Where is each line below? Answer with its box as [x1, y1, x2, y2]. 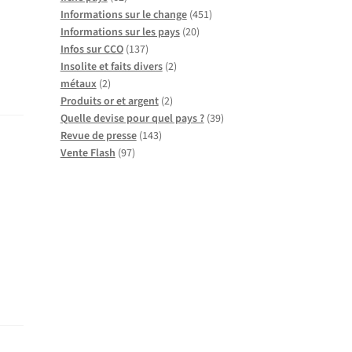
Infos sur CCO [60, 41, 123, 57]
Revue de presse [60, 127, 137, 144]
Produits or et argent [60, 93, 159, 109]
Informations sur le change [60, 6, 187, 23]
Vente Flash [60, 145, 115, 161]
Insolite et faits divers [60, 58, 163, 75]
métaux [60, 75, 97, 92]
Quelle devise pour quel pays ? [60, 110, 204, 126]
